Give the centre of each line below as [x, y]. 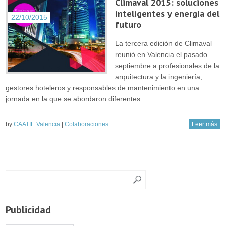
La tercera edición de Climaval [163, 43]
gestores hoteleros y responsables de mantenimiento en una [103, 88]
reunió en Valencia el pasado [161, 54]
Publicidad [29, 210]
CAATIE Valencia [37, 124]
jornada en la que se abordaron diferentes [73, 99]
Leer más [204, 124]
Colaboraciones [87, 124]
